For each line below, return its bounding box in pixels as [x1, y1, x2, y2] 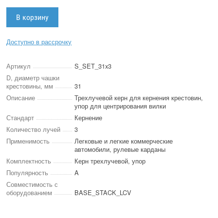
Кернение [74, 113, 103, 123]
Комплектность [6, 156, 52, 166]
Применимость [6, 136, 50, 146]
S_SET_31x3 [74, 61, 112, 71]
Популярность [6, 168, 49, 178]
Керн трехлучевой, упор [74, 156, 146, 166]
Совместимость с [6, 180, 58, 189]
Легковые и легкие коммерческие [74, 136, 173, 146]
